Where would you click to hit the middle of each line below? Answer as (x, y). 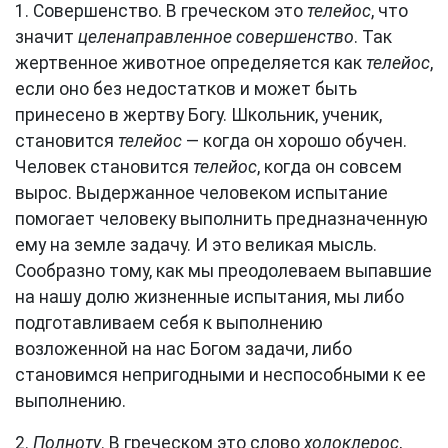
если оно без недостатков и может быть (186, 89)
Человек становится (104, 167)
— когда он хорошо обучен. (294, 141)
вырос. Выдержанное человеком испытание (201, 193)
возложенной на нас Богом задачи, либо (183, 349)
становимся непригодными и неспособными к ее (220, 375)
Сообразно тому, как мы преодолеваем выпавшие (223, 271)
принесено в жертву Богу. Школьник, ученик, (198, 115)
